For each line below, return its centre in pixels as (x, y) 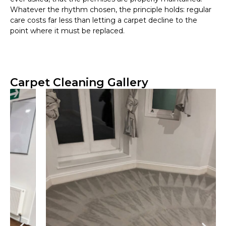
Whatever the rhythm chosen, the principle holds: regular (111, 10)
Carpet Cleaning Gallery (79, 83)
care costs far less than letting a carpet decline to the (104, 20)
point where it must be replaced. (67, 31)
